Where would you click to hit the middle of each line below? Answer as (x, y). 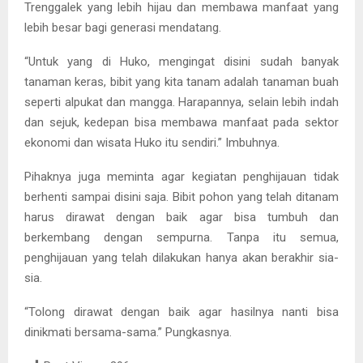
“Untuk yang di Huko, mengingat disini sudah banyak (181, 62)
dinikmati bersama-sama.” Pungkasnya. (128, 333)
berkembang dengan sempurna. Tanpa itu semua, (181, 238)
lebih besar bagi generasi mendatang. (123, 28)
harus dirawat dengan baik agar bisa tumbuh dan (181, 218)
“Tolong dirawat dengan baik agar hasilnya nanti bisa (181, 312)
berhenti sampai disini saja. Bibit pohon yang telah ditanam (181, 197)
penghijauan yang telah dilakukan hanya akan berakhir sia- (181, 258)
